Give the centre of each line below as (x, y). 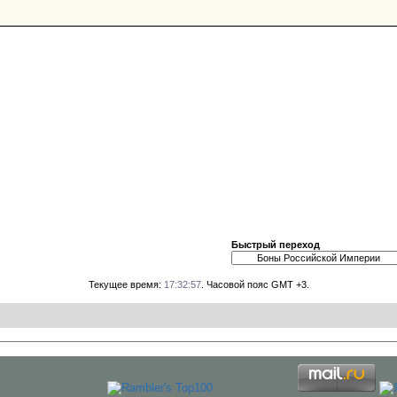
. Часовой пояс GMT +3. (255, 284)
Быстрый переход (276, 245)
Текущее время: (126, 284)
